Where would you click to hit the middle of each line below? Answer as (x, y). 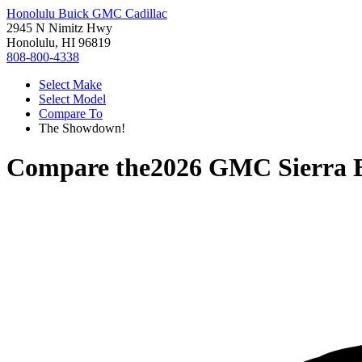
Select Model (72, 99)
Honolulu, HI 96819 (59, 42)
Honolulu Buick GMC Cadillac (87, 13)
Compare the (78, 168)
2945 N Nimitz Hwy (59, 28)
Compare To (71, 114)
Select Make (70, 84)
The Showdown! (82, 128)
